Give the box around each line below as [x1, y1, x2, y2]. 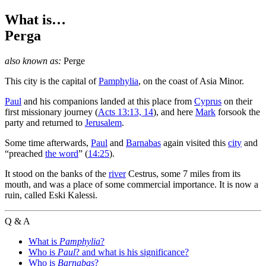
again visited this [161, 137, 228, 148]
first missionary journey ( [5, 106, 98, 117]
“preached [5, 148, 45, 159]
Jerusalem [85, 117, 122, 128]
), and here [153, 106, 195, 117]
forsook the [216, 106, 260, 117]
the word [45, 148, 78, 159]
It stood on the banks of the [5, 168, 109, 179]
